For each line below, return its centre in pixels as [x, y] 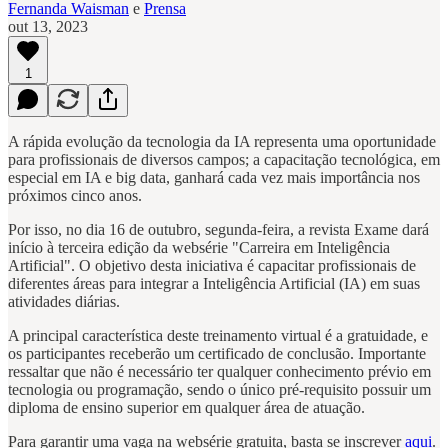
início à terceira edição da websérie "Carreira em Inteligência [199, 247]
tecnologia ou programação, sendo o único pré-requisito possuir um [219, 389]
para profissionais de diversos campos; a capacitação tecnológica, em [224, 159]
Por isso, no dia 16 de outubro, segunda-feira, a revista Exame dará [218, 229]
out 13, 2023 [48, 26]
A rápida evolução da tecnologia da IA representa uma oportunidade [222, 141]
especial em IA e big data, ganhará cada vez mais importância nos [214, 177]
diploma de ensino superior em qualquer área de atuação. [186, 407]
